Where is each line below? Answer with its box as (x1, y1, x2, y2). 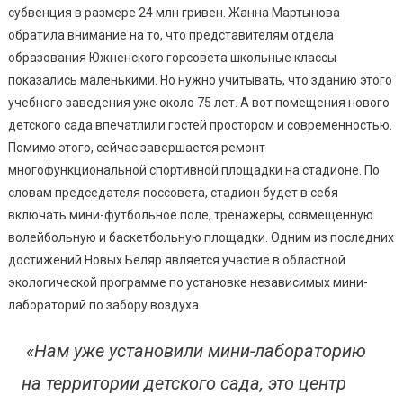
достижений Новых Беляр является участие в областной (7, 252, 345, 267)
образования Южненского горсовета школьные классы (7, 49, 336, 65)
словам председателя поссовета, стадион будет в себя (7, 184, 338, 200)
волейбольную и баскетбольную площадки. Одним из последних (7, 229, 394, 245)
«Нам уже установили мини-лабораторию (21, 339, 366, 362)
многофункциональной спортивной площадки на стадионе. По (7, 162, 380, 177)
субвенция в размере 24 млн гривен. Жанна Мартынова (7, 4, 340, 20)
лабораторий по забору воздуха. (7, 297, 201, 312)
